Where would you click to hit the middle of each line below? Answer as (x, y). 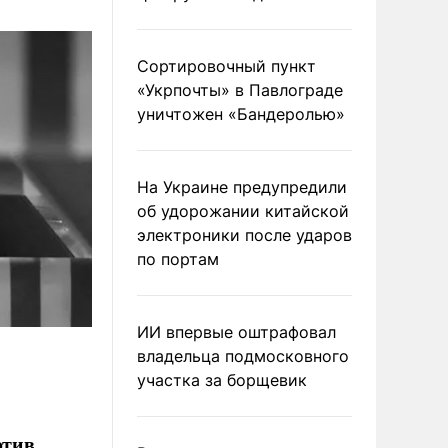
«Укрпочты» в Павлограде (240, 90)
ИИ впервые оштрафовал (236, 332)
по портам (178, 259)
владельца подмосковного (243, 356)
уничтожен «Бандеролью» (241, 114)
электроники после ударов (244, 235)
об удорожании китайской (243, 211)
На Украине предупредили (242, 187)
